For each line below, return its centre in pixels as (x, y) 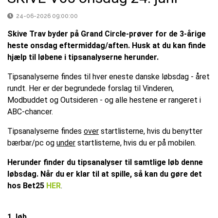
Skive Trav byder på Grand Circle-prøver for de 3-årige (107, 34)
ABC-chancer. (30, 112)
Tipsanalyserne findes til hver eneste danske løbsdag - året (109, 77)
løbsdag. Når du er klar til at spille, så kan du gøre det (105, 174)
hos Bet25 (27, 186)
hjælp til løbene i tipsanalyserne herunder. (84, 57)
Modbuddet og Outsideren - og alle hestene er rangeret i (104, 100)
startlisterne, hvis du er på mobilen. (136, 143)
